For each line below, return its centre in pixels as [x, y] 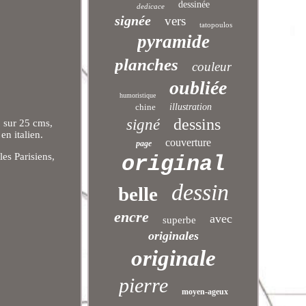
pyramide [173, 42]
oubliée [198, 88]
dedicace [151, 6]
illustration [190, 107]
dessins [197, 124]
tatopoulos [215, 25]
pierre [143, 285]
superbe [180, 220]
